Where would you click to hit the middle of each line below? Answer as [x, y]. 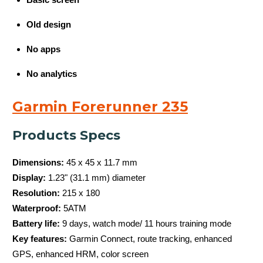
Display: [30, 177]
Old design [49, 24]
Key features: [41, 238]
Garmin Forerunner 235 [100, 106]
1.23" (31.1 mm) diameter [97, 177]
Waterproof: [38, 208]
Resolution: [37, 193]
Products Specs [66, 135]
